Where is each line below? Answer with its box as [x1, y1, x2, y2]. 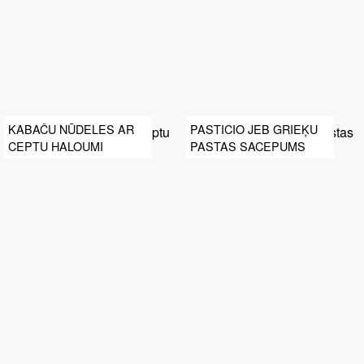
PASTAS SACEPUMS [190, 136, 305, 154]
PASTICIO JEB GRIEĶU [190, 119, 318, 137]
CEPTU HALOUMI [8, 136, 103, 154]
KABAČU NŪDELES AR [8, 119, 134, 137]
